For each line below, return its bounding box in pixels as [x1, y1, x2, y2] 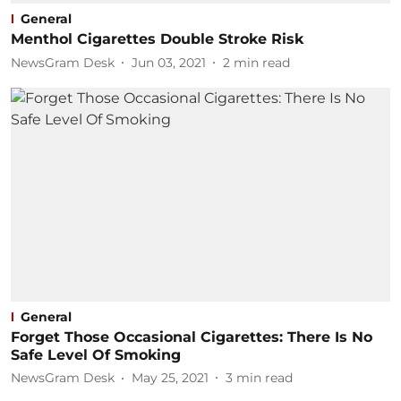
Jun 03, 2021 [132, 54, 206, 71]
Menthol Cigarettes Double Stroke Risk [11, 30, 303, 47]
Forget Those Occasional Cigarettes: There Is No [11, 328, 372, 346]
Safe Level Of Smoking [11, 346, 181, 363]
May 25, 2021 [132, 370, 209, 386]
